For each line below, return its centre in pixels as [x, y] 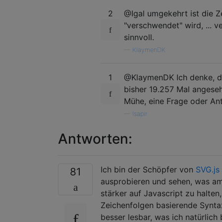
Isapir [140, 113]
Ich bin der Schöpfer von [148, 169]
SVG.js [208, 169]
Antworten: [95, 139]
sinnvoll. [139, 37]
